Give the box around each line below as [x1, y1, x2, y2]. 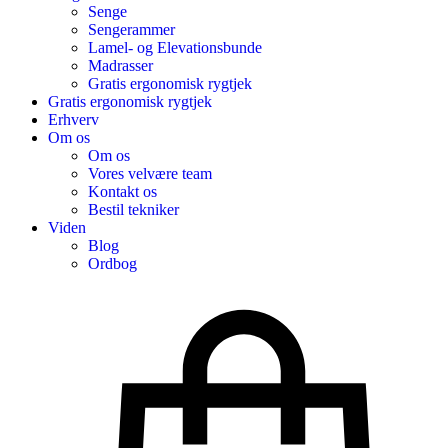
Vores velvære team [88, 164, 212, 182]
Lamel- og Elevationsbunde [88, 38, 262, 56]
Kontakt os [88, 182, 157, 200]
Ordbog [88, 254, 137, 272]
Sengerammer [88, 20, 175, 38]
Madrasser [88, 56, 153, 74]
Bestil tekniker [88, 200, 179, 218]
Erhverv [48, 110, 99, 128]
